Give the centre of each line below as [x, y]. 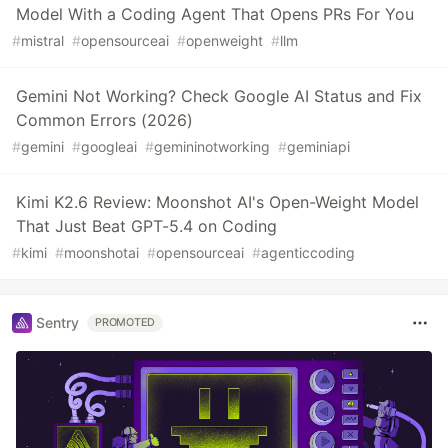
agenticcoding [308, 252]
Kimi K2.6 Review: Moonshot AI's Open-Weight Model [217, 201]
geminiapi [318, 146]
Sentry [57, 323]
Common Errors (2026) [104, 119]
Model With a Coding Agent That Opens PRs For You [215, 13]
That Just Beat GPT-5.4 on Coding [146, 225]
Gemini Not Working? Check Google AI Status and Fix [219, 95]
